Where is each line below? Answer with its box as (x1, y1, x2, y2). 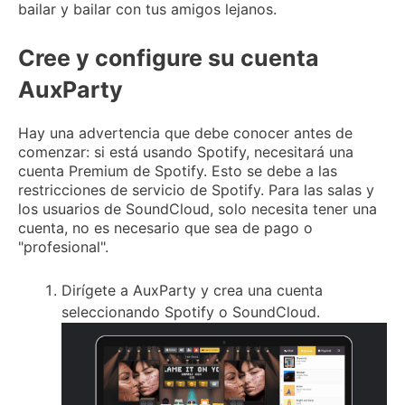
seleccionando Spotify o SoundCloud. (61, 303, 320, 322)
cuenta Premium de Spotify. (18, 161, 212, 180)
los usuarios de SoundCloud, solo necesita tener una (18, 199, 377, 218)
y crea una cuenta (196, 281, 323, 300)
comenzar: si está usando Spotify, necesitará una (18, 142, 353, 161)
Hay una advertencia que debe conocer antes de (18, 123, 353, 142)
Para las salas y (268, 180, 374, 199)
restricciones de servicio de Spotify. (18, 180, 268, 199)
